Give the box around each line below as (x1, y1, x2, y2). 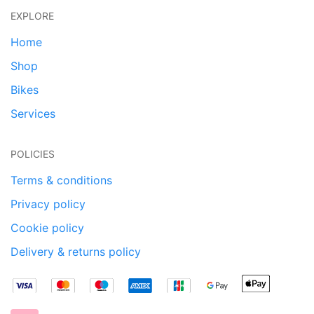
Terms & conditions (11, 172, 112, 187)
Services (11, 106, 55, 121)
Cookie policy (11, 220, 84, 235)
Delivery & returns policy (11, 244, 141, 259)
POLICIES (11, 147, 55, 160)
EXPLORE (11, 9, 54, 22)
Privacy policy (11, 196, 86, 211)
